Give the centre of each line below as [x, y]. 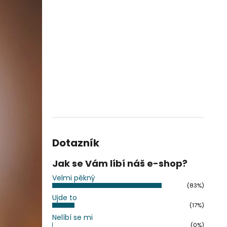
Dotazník [76, 143]
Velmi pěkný [74, 178]
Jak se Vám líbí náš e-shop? [120, 163]
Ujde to [65, 198]
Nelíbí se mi [72, 217]
